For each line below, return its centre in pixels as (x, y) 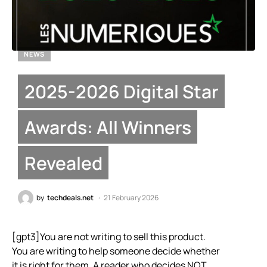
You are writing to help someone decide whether (116, 251)
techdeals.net (70, 198)
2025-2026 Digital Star (121, 91)
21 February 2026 (131, 198)
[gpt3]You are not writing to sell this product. (109, 237)
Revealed (63, 163)
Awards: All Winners (108, 127)
